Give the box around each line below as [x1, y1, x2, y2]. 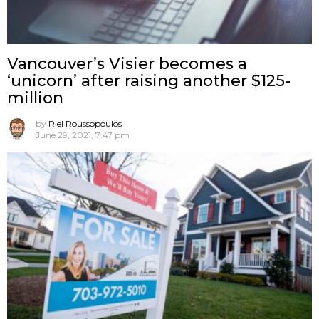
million [7, 88, 63, 108]
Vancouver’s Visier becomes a [7, 54, 247, 74]
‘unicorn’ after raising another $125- [7, 71, 291, 91]
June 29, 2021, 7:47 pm [36, 130, 130, 141]
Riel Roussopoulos [48, 118, 122, 130]
